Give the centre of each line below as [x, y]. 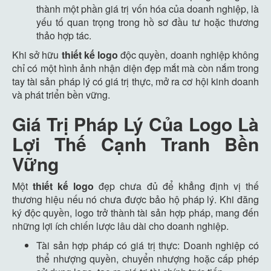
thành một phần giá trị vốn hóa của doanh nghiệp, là [148, 8]
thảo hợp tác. [64, 35]
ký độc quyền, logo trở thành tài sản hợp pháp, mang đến [135, 212]
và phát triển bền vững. [61, 94]
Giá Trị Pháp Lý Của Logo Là [135, 123]
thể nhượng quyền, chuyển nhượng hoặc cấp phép [148, 258]
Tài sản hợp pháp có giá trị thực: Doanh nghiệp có [148, 245]
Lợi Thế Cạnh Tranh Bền [135, 143]
